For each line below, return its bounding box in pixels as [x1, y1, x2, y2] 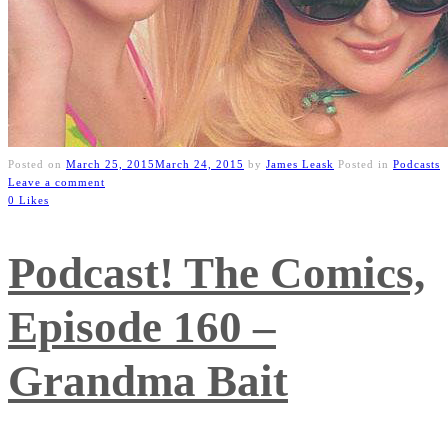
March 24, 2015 [155, 158, 244, 171]
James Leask [266, 158, 334, 171]
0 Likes [8, 194, 49, 207]
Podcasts [393, 158, 440, 171]
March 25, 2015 [66, 158, 155, 171]
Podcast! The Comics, [8, 248, 425, 299]
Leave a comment [8, 176, 105, 189]
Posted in [338, 158, 393, 171]
